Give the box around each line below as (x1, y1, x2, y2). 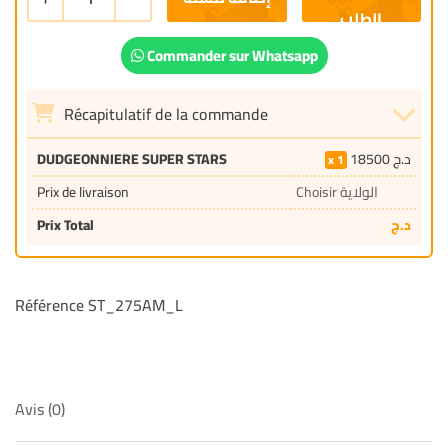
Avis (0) (15, 394, 65, 424)
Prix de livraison (37, 179, 129, 205)
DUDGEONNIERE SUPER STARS (37, 146, 227, 172)
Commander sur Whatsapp (146, 41, 318, 70)
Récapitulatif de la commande (60, 99, 268, 129)
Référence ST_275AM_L (15, 290, 183, 320)
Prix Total (37, 212, 94, 238)
